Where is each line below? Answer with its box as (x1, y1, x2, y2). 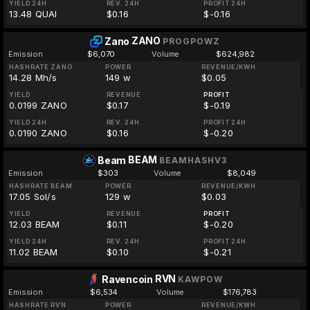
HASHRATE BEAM (9, 182, 73, 190)
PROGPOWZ (162, 36, 220, 46)
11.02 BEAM (9, 246, 58, 257)
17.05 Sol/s (9, 191, 56, 202)
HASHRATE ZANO (9, 63, 73, 71)
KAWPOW (177, 274, 223, 284)
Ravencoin (102, 273, 153, 285)
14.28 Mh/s (9, 72, 57, 83)
